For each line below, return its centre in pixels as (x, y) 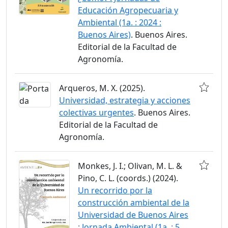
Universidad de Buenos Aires (133, 215)
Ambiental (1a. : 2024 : (120, 22)
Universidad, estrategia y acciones (125, 100)
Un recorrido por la (115, 190)
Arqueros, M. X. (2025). (102, 88)
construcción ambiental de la (134, 203)
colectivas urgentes (96, 112)
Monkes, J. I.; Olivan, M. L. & (130, 166)
